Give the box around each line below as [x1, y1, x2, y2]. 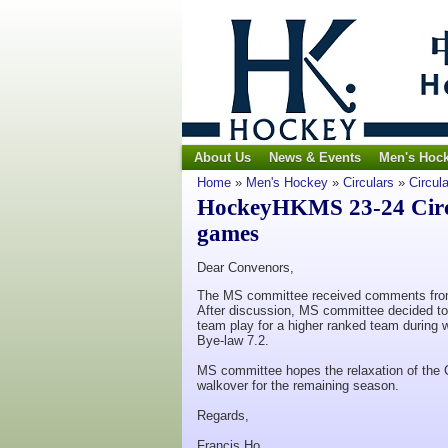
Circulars [343, 175, 394, 190]
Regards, [197, 408, 249, 423]
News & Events [269, 150, 361, 165]
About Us [194, 150, 251, 165]
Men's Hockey [246, 175, 328, 190]
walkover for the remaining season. [197, 378, 399, 393]
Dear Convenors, [197, 260, 294, 275]
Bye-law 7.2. [197, 333, 269, 348]
